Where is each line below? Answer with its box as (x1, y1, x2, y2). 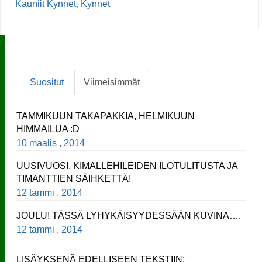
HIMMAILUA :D (16, 123, 80, 134)
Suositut (29, 77, 64, 87)
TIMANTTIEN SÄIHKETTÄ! (16, 173, 132, 184)
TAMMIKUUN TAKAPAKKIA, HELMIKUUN (16, 111, 195, 121)
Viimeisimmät (83, 77, 140, 87)
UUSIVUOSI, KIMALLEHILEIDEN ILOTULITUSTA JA (16, 160, 238, 171)
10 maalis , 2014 (16, 137, 90, 148)
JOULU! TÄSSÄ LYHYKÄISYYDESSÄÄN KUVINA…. (16, 210, 242, 220)
